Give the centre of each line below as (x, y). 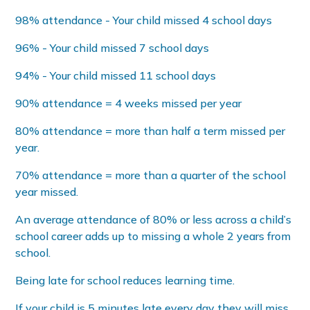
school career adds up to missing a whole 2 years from (153, 236)
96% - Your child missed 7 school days (112, 48)
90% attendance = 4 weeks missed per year (129, 103)
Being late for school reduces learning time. (125, 281)
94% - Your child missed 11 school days (116, 76)
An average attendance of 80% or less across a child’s (154, 220)
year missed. (47, 192)
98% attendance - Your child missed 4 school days (144, 20)
